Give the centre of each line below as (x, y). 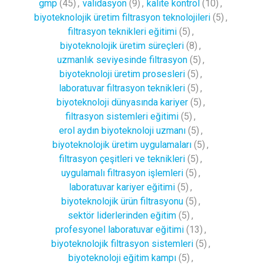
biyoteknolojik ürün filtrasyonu (122, 201)
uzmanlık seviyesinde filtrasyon (122, 60)
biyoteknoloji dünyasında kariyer (122, 102)
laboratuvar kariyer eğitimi (122, 187)
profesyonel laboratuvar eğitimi (119, 229)
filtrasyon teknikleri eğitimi (122, 31)
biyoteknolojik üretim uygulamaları (122, 144)
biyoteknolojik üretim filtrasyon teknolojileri (122, 17)
